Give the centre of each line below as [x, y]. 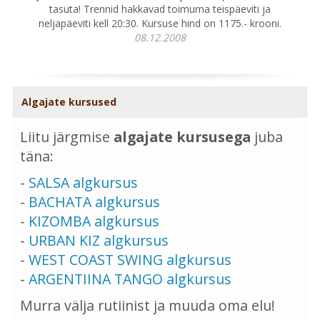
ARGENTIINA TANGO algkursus [130, 279]
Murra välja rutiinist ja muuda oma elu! [147, 306]
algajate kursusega [182, 137]
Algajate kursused [69, 102]
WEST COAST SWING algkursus [130, 260]
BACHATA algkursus [94, 202]
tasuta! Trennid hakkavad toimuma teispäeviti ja [160, 9]
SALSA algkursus [83, 183]
